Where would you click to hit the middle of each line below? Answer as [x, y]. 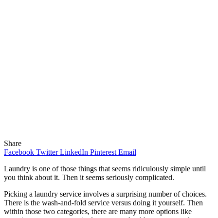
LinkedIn [74, 152]
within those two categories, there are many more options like [98, 211]
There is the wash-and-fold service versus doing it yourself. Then [103, 202]
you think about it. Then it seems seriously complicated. [89, 177]
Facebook [19, 152]
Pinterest [103, 152]
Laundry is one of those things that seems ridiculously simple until [105, 168]
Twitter [47, 152]
